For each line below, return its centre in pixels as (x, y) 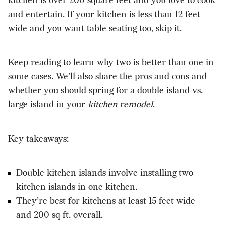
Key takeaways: (38, 139)
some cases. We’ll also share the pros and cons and (107, 76)
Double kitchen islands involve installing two (105, 173)
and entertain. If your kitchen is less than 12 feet (104, 14)
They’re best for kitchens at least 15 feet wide (106, 201)
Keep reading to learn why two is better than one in (111, 62)
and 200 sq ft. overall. (60, 215)
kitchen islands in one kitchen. (77, 187)
